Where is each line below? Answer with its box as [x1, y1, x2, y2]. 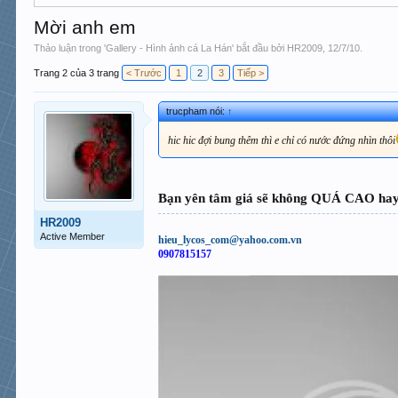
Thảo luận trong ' [34, 42, 107, 53]
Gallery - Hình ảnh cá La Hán [106, 42, 233, 53]
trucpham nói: [166, 105, 228, 116]
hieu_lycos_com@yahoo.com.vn [158, 233, 303, 246]
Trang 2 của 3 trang [34, 67, 120, 78]
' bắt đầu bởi [232, 42, 288, 53]
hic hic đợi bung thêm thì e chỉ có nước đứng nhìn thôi [168, 133, 396, 147]
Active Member [40, 230, 106, 242]
